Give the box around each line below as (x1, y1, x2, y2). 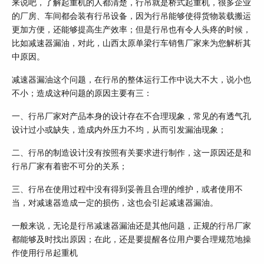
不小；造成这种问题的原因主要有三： (12, 89, 152, 98)
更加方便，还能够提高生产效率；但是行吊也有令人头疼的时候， (12, 25, 251, 35)
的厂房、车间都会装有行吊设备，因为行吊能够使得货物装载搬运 (12, 12, 251, 21)
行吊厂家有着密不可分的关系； (12, 162, 127, 171)
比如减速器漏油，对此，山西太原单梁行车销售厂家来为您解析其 (12, 39, 251, 48)
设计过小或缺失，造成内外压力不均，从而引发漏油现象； (12, 126, 226, 135)
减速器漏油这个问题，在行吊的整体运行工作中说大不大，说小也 (12, 75, 251, 85)
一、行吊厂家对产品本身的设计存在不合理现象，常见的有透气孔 (12, 112, 251, 121)
